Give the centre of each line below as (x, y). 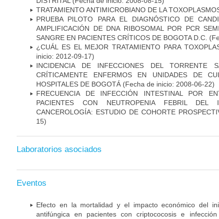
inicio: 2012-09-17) (65, 56)
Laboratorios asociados (59, 150)
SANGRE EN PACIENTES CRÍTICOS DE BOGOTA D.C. (123, 37)
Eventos (32, 183)
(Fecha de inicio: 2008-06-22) (168, 84)
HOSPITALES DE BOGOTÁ (78, 84)
